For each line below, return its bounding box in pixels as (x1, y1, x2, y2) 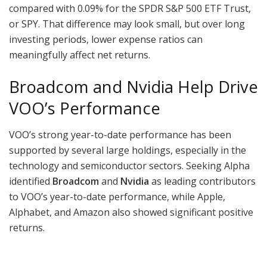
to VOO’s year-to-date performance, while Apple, (9, 190, 225, 204)
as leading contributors (149, 175, 256, 188)
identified (9, 175, 52, 188)
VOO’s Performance (9, 97, 160, 119)
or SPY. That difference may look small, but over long (9, 17, 245, 31)
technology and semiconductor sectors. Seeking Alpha (9, 159, 250, 173)
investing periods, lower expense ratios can (9, 33, 203, 46)
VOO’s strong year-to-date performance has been (9, 128, 231, 142)
